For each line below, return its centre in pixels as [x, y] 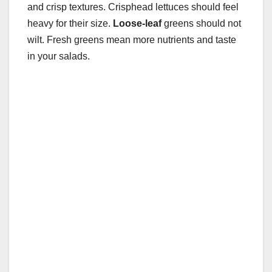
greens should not [201, 24]
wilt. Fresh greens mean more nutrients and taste [132, 40]
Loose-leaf [137, 24]
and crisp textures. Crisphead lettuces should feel [133, 7]
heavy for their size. [70, 24]
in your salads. [59, 56]
